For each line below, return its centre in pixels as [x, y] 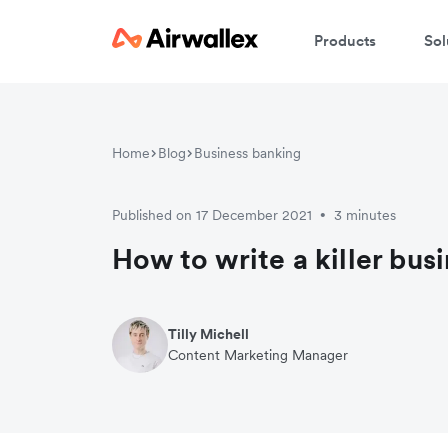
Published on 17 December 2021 [212, 215]
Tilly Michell [208, 334]
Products [345, 40]
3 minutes [365, 215]
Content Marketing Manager [258, 355]
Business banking [247, 153]
